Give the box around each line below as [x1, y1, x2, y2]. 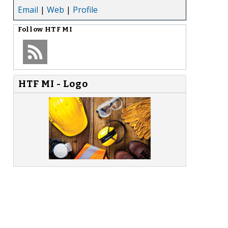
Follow [18, 25, 45, 34]
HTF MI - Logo [18, 78, 88, 90]
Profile [73, 4, 98, 15]
